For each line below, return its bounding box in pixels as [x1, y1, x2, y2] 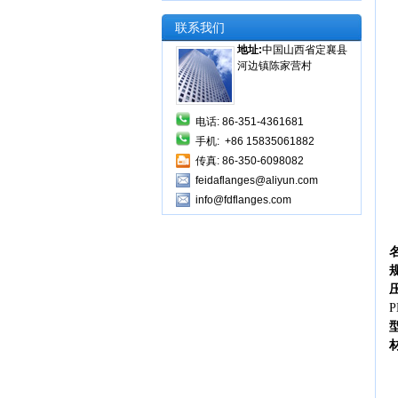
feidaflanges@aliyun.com [195, 174, 318, 187]
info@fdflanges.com [195, 194, 291, 206]
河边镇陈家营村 [237, 60, 312, 72]
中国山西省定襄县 [262, 44, 347, 56]
